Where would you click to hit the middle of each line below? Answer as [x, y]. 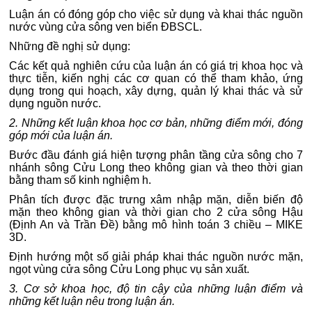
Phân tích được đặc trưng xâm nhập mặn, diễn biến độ [156, 200]
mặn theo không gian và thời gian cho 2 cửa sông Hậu [156, 212]
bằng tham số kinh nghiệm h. [80, 180]
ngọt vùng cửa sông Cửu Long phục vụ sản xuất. [130, 269]
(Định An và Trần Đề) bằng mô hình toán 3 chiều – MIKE [156, 225]
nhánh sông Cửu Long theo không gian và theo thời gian [156, 167]
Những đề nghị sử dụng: [70, 46]
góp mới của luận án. [61, 135]
